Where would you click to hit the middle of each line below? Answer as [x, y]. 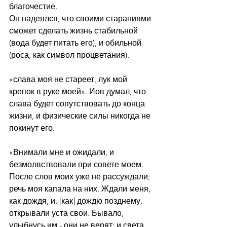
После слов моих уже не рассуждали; [81, 177]
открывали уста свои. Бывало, [67, 213]
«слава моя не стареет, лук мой [69, 79]
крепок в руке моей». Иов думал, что [79, 91]
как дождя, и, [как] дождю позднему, [77, 201]
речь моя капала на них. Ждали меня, [81, 189]
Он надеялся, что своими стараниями [81, 18]
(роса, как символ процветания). [69, 55]
